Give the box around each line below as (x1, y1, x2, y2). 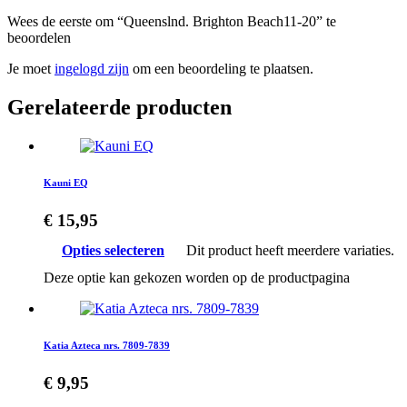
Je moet (7, 61, 55, 77)
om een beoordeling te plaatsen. (129, 61, 313, 77)
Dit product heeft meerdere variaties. (186, 242, 394, 258)
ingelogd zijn (55, 61, 129, 77)
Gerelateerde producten (7, 94, 232, 119)
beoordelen (7, 30, 71, 46)
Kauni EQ (44, 176, 88, 188)
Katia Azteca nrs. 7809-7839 (44, 339, 170, 351)
